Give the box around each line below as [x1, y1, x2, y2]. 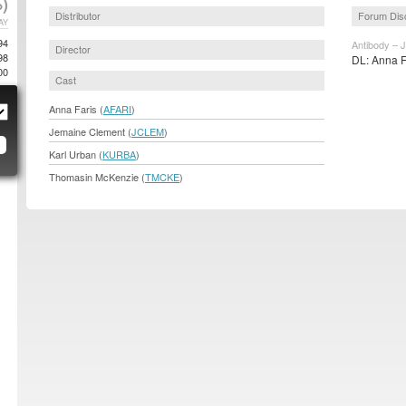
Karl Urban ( [49, 146, 102, 161]
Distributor [55, 8, 101, 24]
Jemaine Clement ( [49, 123, 131, 139]
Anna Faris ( [49, 101, 103, 116]
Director [55, 41, 91, 56]
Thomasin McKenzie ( [49, 169, 145, 184]
